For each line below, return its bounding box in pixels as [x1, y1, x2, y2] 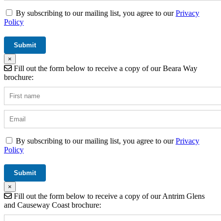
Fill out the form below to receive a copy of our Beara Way [12, 64, 197, 73]
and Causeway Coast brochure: [4, 201, 101, 210]
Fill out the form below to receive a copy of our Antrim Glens [12, 192, 205, 201]
